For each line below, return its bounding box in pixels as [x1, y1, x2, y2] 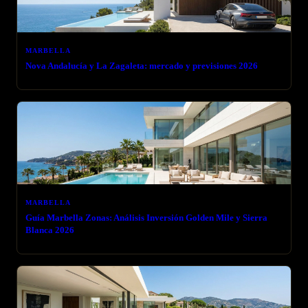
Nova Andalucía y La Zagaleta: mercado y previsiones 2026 [25, 60, 258, 71]
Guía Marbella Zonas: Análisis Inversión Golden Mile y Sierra [25, 212, 267, 223]
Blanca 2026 [25, 224, 74, 235]
